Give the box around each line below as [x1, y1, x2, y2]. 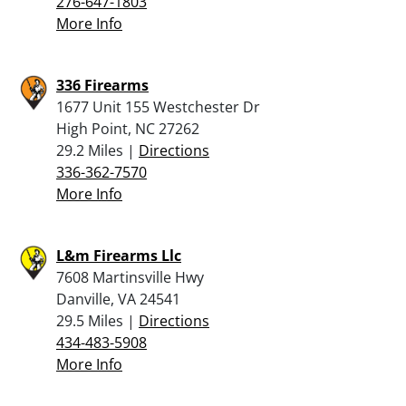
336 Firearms [56, 74, 149, 95]
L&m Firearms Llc [56, 245, 181, 266]
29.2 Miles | [56, 140, 139, 160]
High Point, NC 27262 [56, 118, 199, 139]
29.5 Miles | [56, 310, 139, 331]
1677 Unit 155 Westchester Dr [56, 96, 260, 117]
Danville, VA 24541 [56, 288, 180, 309]
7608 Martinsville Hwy [56, 266, 204, 287]
